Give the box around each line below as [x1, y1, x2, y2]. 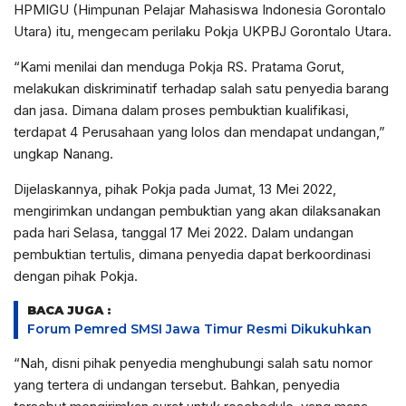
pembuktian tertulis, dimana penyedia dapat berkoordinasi [14, 246, 371, 263]
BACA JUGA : [27, 303, 111, 317]
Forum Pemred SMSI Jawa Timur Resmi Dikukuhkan [27, 321, 372, 337]
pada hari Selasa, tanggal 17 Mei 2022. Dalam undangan [14, 224, 353, 241]
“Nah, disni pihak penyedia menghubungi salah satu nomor [14, 354, 372, 372]
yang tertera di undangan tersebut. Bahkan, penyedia [14, 376, 340, 393]
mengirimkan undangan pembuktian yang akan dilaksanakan [14, 202, 381, 219]
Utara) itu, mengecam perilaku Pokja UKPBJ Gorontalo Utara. [14, 23, 391, 40]
